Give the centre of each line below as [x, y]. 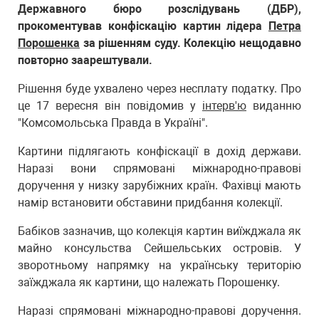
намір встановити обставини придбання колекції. [150, 203]
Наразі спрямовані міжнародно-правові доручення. [159, 311]
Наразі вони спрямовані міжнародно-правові [159, 168]
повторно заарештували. [85, 60]
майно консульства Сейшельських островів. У [159, 248]
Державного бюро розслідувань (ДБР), [159, 9]
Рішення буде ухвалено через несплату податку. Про [159, 89]
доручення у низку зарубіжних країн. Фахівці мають [159, 185]
